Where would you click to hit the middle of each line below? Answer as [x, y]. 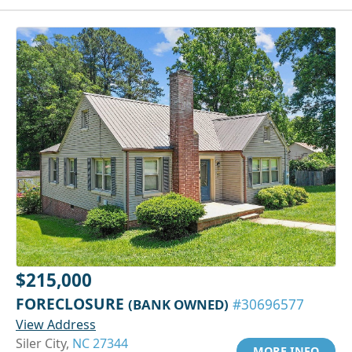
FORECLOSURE [72, 304]
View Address [56, 325]
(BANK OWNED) [178, 305]
